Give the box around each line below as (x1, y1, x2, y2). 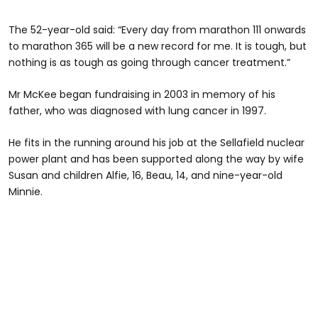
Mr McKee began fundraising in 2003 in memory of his (9, 87, 275, 102)
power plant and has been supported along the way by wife (9, 152, 304, 166)
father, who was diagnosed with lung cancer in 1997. (9, 104, 266, 118)
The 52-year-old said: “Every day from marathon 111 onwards (9, 23, 306, 37)
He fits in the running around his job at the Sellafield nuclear (9, 136, 305, 150)
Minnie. (9, 185, 43, 199)
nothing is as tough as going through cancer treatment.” (9, 55, 290, 70)
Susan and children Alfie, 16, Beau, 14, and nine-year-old (9, 168, 283, 182)
